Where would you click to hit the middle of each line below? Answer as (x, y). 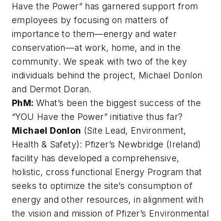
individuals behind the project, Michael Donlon (107, 75)
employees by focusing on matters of (90, 20)
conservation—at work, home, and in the (96, 48)
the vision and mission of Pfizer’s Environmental (110, 213)
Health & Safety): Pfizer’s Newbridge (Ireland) (107, 144)
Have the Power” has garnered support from (105, 6)
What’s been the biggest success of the (119, 103)
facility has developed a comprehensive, (96, 158)
